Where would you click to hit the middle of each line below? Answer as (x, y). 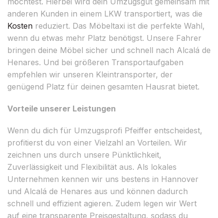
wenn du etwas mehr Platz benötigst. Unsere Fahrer (104, 38)
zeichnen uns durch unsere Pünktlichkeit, (84, 154)
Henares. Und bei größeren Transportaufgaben (95, 62)
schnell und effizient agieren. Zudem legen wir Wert (102, 203)
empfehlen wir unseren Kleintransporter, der (90, 74)
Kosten (20, 26)
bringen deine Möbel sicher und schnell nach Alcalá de (109, 50)
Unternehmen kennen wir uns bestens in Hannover (103, 179)
